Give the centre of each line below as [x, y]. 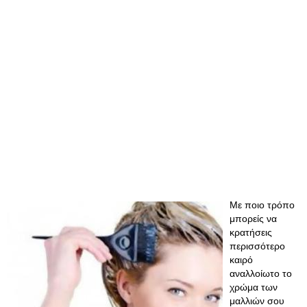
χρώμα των [254, 287]
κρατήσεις [251, 232]
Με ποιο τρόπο [262, 205]
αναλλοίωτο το [261, 273]
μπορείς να [253, 219]
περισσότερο [257, 246]
